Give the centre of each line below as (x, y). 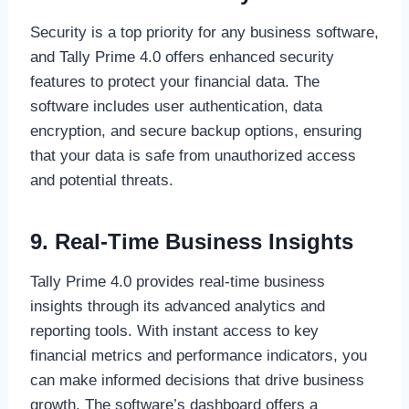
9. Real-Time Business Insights (191, 241)
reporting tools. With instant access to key (174, 330)
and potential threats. (101, 180)
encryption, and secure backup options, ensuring (195, 131)
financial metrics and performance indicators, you (198, 355)
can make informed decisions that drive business (197, 380)
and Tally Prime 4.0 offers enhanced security (182, 57)
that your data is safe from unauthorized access (193, 155)
